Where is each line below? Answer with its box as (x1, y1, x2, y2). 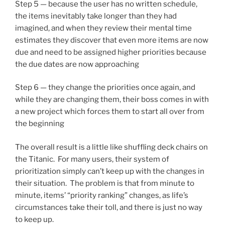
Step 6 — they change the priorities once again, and (15, 83, 195, 92)
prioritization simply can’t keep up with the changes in (15, 166, 204, 176)
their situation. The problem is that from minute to (15, 178, 194, 188)
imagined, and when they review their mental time (15, 23, 192, 33)
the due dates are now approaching (15, 59, 139, 69)
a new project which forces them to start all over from (15, 107, 204, 117)
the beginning (15, 119, 64, 129)
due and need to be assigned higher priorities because (15, 47, 206, 57)
